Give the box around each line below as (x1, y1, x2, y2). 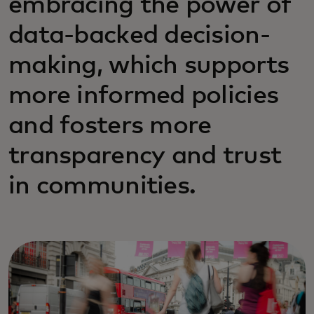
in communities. (8, 174, 196, 199)
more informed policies (8, 83, 279, 109)
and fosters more (8, 114, 212, 139)
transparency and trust (8, 144, 282, 169)
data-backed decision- (8, 23, 270, 48)
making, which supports (8, 53, 289, 78)
